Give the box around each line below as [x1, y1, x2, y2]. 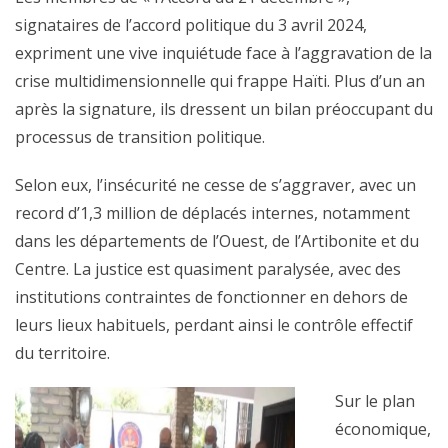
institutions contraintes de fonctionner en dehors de [15, 286, 408, 308]
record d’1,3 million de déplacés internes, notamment [15, 202, 410, 224]
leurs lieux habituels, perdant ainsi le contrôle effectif [15, 314, 413, 336]
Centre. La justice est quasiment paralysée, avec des [15, 258, 401, 280]
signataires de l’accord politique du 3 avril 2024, [15, 14, 367, 36]
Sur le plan [335, 390, 415, 412]
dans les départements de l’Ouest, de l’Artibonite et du [15, 230, 419, 252]
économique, [335, 418, 431, 440]
